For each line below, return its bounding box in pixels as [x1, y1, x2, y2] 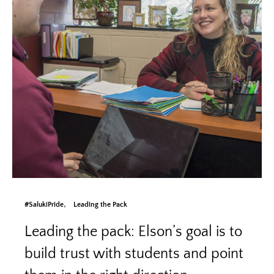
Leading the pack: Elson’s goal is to [24, 223, 242, 240]
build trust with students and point [24, 245, 243, 262]
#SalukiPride [24, 200, 64, 209]
